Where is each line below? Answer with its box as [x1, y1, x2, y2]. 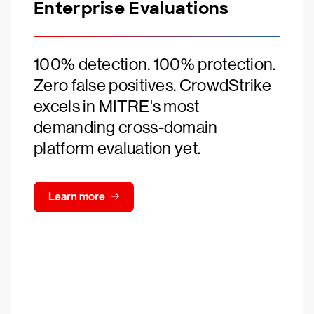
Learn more [48, 190, 105, 203]
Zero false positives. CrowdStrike [34, 76, 271, 95]
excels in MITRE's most [34, 97, 200, 116]
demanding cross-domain [34, 118, 218, 137]
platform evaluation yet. [34, 139, 201, 158]
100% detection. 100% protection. [34, 55, 276, 74]
